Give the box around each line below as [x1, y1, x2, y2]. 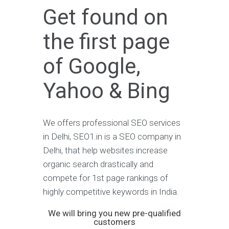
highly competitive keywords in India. [43, 187, 179, 197]
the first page [43, 29, 170, 55]
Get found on [43, 5, 168, 30]
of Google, [43, 54, 141, 79]
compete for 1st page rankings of [43, 173, 168, 184]
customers [94, 217, 135, 227]
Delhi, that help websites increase [43, 145, 168, 156]
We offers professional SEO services [43, 118, 180, 128]
